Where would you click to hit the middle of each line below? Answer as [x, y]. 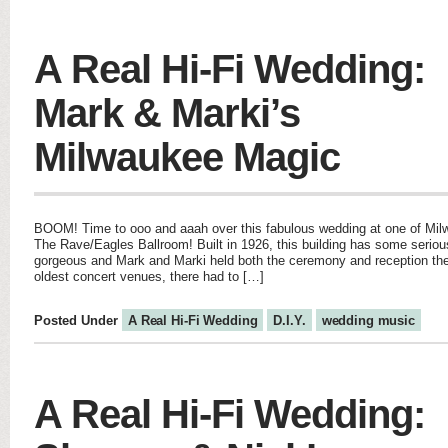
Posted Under [78, 320]
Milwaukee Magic [187, 157]
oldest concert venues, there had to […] [149, 276]
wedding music [368, 320]
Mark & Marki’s [167, 113]
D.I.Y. [289, 320]
